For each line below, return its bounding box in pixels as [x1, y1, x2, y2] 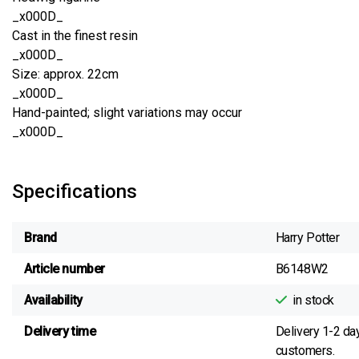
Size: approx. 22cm [12, 67, 119, 82]
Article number [24, 260, 105, 276]
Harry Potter [275, 229, 340, 245]
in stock [292, 292, 334, 308]
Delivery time [24, 323, 96, 339]
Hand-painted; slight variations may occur [12, 105, 242, 120]
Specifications [12, 180, 137, 203]
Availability [24, 292, 83, 308]
